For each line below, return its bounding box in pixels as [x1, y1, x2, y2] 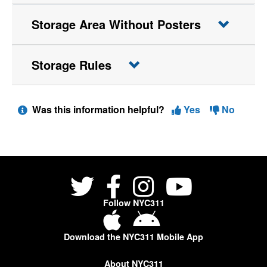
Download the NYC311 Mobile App [64, 231, 203, 243]
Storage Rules [32, 56, 111, 73]
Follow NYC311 [103, 197, 164, 209]
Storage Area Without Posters [32, 15, 201, 33]
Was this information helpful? [30, 103, 169, 116]
